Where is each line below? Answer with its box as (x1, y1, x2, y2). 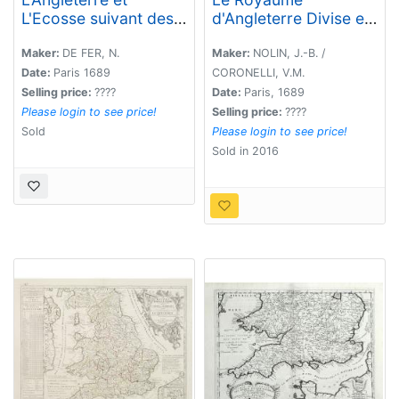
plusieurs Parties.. (212, 27, 343, 46)
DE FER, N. (62, 46, 119, 61)
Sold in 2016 (212, 144, 279, 159)
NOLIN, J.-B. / (253, 46, 325, 61)
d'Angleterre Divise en (212, 8, 373, 28)
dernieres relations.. (21, 27, 167, 46)
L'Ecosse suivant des (21, 8, 174, 28)
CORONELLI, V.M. (212, 66, 305, 80)
